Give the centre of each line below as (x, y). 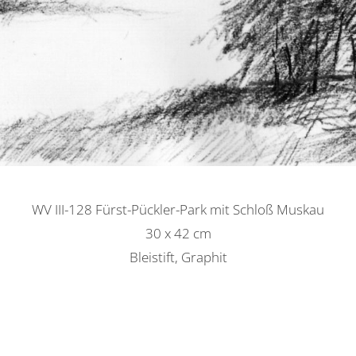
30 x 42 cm (178, 234)
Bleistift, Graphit (178, 257)
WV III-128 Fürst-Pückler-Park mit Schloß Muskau (178, 210)
